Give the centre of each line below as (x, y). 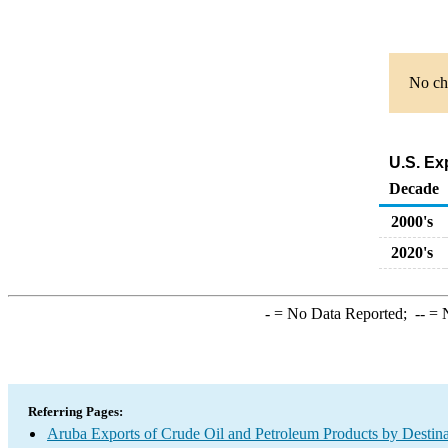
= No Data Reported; (342, 313)
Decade (414, 188)
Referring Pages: (75, 411)
